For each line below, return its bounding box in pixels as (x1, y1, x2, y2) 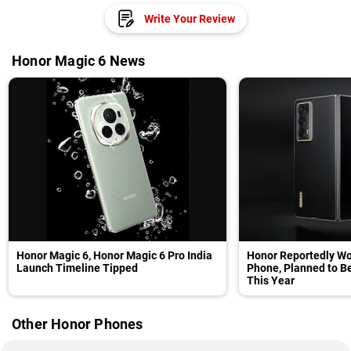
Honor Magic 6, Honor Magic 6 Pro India (16, 249, 212, 262)
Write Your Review (143, 12, 235, 25)
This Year (247, 274, 295, 287)
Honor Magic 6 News (12, 52, 146, 69)
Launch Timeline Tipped (16, 262, 138, 274)
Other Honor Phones (12, 316, 143, 332)
